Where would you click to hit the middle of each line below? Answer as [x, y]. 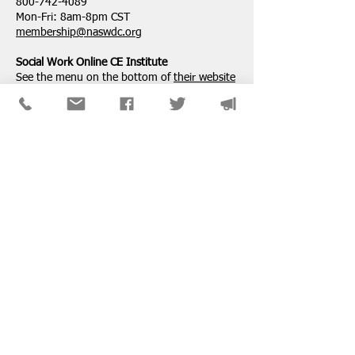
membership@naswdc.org [79, 33]
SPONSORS [66, 136]
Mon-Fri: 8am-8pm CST [73, 18]
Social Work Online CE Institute [92, 63]
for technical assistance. [74, 93]
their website [204, 78]
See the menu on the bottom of [95, 78]
